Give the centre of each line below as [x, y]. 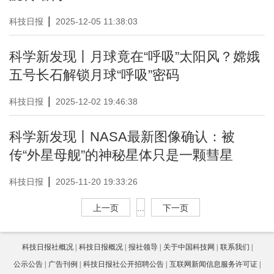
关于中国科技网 [189, 247]
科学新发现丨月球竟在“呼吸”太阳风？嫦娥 [135, 57]
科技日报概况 [101, 247]
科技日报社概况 [47, 247]
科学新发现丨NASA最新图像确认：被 [122, 137]
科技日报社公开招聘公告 [124, 264]
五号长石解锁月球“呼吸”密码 [94, 75]
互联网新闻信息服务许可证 [213, 264]
